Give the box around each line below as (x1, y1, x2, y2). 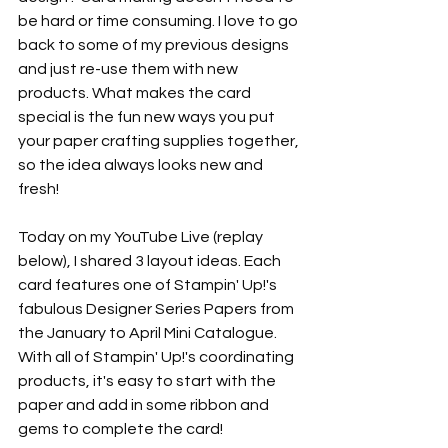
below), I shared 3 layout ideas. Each (18, 252, 284, 269)
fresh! (18, 180, 62, 197)
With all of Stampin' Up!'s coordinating (18, 348, 297, 365)
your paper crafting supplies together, (18, 132, 302, 149)
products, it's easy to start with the (18, 372, 279, 389)
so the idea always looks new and (18, 156, 266, 173)
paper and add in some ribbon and (18, 396, 272, 413)
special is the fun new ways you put (18, 108, 278, 125)
